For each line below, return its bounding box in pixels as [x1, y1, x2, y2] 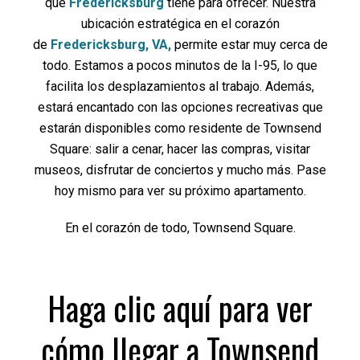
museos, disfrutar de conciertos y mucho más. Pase [34, 162, 326, 178]
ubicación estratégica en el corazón [80, 16, 280, 31]
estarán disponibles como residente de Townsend [39, 121, 321, 136]
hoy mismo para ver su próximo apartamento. [54, 183, 306, 198]
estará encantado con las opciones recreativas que [37, 100, 323, 115]
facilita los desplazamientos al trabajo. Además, [46, 79, 314, 94]
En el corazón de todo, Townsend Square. [64, 220, 296, 235]
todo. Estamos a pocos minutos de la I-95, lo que [43, 58, 317, 73]
